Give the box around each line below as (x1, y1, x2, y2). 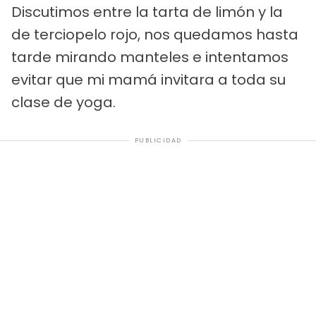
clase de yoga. (11, 92, 116, 113)
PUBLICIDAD (134, 136, 182, 145)
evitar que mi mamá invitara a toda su (11, 70, 286, 90)
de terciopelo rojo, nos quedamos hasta (11, 25, 298, 45)
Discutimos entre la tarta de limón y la (11, 2, 283, 23)
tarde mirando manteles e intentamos (11, 47, 288, 68)
